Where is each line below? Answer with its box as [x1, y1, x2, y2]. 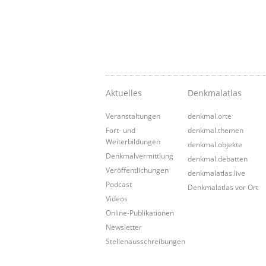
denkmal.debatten [188, 153, 248, 163]
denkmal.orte [188, 110, 232, 121]
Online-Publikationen [106, 207, 174, 217]
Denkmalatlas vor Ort [188, 182, 259, 192]
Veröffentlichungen [106, 164, 169, 175]
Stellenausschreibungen [106, 236, 185, 246]
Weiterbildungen [106, 136, 160, 146]
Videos [106, 193, 128, 203]
